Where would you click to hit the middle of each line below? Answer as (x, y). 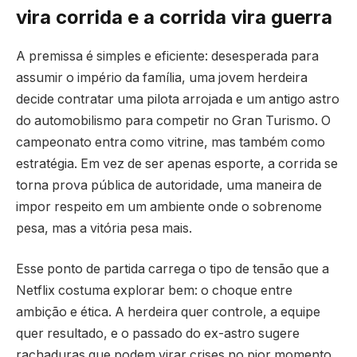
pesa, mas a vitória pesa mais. (104, 228)
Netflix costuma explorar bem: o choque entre (154, 291)
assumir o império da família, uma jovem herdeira (162, 77)
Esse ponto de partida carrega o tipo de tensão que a (173, 269)
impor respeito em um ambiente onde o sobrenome (169, 206)
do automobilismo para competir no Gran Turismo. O (173, 120)
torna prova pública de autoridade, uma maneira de (169, 185)
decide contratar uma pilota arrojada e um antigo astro (178, 99)
